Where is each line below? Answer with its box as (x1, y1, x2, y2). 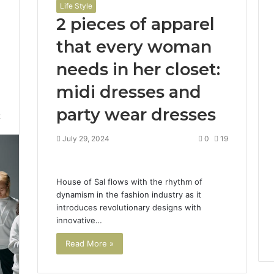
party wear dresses (56, 105, 216, 125)
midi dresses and (56, 82, 201, 102)
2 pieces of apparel (56, 14, 215, 34)
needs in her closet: (56, 59, 220, 80)
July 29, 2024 (62, 134, 109, 143)
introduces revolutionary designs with (56, 202, 201, 212)
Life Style (59, 1, 92, 10)
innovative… (56, 215, 102, 225)
